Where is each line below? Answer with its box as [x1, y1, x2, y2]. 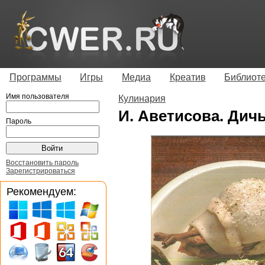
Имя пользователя [6, 92, 69, 101]
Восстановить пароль [6, 158, 79, 167]
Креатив [169, 72, 206, 82]
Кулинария [118, 93, 166, 104]
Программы [9, 72, 62, 82]
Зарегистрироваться [6, 166, 75, 175]
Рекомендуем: [7, 185, 76, 198]
